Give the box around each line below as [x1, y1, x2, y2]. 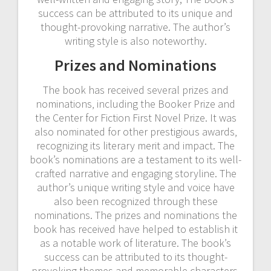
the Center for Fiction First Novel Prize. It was [34, 110, 237, 125]
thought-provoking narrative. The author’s [41, 19, 230, 34]
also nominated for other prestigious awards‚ [34, 124, 237, 139]
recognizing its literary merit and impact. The [36, 138, 235, 152]
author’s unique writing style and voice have [36, 180, 235, 194]
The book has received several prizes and [42, 82, 229, 97]
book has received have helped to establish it [33, 221, 238, 236]
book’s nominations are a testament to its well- [30, 152, 241, 166]
